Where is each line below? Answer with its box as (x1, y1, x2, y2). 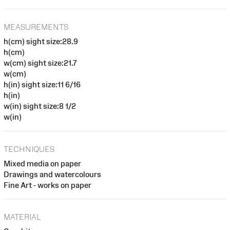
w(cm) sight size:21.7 (4, 59, 77, 68)
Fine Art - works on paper (4, 180, 91, 189)
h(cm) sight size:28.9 (4, 37, 78, 46)
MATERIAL (4, 213, 41, 222)
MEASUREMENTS (4, 23, 68, 32)
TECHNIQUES (4, 144, 54, 154)
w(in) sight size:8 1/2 (4, 102, 76, 111)
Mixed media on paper (4, 159, 81, 168)
